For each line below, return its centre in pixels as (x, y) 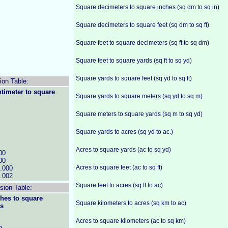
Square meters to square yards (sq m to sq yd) (139, 114)
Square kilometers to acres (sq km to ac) (131, 203)
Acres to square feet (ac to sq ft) (119, 167)
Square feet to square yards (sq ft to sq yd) (134, 61)
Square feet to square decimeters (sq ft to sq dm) (142, 43)
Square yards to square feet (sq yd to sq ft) (134, 78)
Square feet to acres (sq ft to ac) (119, 185)
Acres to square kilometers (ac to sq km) (131, 221)
